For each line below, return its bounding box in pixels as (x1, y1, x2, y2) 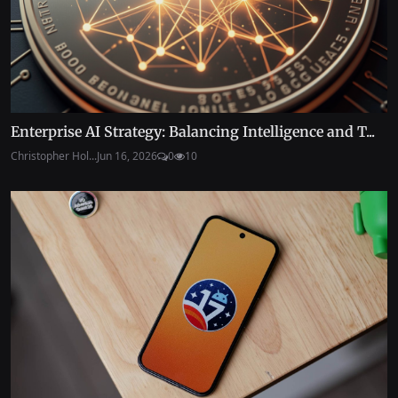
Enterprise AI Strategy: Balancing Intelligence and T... (11, 122, 375, 140)
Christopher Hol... (11, 147, 97, 163)
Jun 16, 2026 (97, 147, 157, 163)
